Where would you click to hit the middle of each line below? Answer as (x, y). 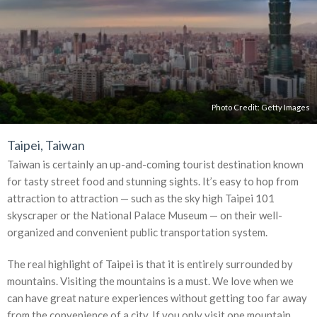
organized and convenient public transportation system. (137, 232)
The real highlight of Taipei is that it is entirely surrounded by (150, 264)
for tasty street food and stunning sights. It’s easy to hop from (153, 181)
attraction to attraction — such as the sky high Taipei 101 (141, 198)
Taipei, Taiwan (46, 145)
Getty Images (286, 107)
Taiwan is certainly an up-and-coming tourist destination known (155, 164)
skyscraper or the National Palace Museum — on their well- (145, 215)
